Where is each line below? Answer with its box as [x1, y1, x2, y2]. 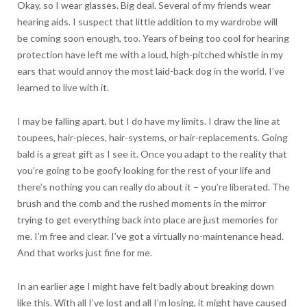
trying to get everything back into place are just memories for [16, 213, 278, 225]
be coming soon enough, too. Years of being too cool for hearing [16, 32, 289, 44]
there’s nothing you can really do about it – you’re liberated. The [16, 180, 290, 193]
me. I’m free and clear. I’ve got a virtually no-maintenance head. [16, 230, 284, 242]
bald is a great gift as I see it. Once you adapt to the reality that [16, 147, 287, 160]
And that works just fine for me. [16, 246, 152, 258]
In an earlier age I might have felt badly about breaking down [16, 280, 274, 292]
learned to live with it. [16, 81, 109, 93]
